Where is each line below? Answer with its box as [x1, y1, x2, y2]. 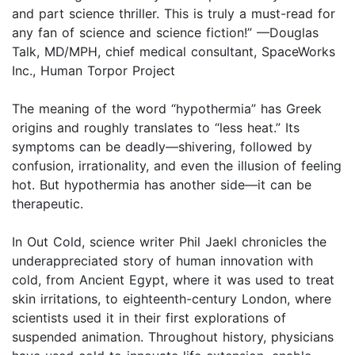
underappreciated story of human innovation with [12, 253, 313, 269]
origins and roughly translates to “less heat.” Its [12, 120, 300, 136]
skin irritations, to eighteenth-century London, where [12, 291, 331, 307]
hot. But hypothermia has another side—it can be [12, 177, 311, 193]
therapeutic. [12, 196, 83, 212]
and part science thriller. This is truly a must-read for [12, 6, 335, 22]
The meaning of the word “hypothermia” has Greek [12, 101, 322, 117]
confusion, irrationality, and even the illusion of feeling [12, 158, 342, 174]
